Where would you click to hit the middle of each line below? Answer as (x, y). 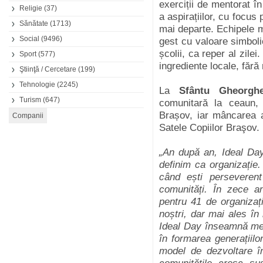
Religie (31, 8)
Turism (30, 100)
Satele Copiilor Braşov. (209, 128)
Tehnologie (37, 85)
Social (29, 39)
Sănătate (34, 23)
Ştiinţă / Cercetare (48, 69)
